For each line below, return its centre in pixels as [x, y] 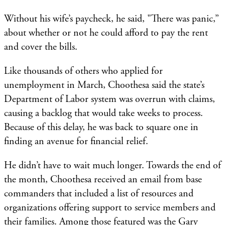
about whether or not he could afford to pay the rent [106, 33]
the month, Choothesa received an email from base [103, 179]
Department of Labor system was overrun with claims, [109, 99]
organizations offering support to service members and [110, 207]
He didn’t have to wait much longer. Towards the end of [113, 165]
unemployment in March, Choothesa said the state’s [104, 85]
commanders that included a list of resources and [99, 193]
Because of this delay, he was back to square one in [101, 127]
